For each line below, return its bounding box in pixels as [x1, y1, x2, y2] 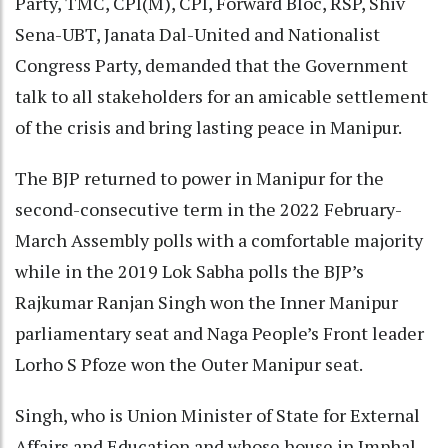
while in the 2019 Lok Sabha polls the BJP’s [15, 258, 364, 283]
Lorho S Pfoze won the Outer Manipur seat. [15, 351, 363, 376]
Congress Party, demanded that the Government [15, 52, 408, 77]
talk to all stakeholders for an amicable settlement [15, 83, 428, 108]
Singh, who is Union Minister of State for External [15, 402, 420, 427]
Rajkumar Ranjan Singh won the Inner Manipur [15, 289, 398, 314]
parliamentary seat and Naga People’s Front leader [15, 320, 424, 345]
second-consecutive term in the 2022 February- [15, 196, 402, 221]
